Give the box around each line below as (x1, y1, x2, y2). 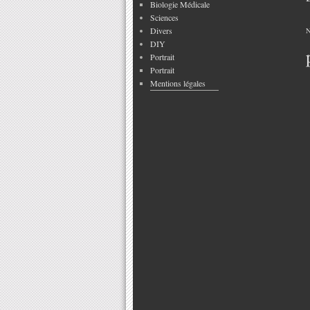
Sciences (150, 12, 179, 23)
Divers (150, 25, 172, 36)
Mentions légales (150, 77, 206, 89)
